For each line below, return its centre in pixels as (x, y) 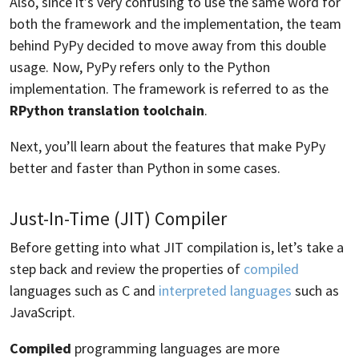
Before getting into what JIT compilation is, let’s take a (177, 247)
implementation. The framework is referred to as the (169, 88)
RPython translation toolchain (107, 110)
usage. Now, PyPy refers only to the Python (140, 67)
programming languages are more (175, 348)
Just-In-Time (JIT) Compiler (118, 218)
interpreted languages (225, 290)
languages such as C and (84, 290)
